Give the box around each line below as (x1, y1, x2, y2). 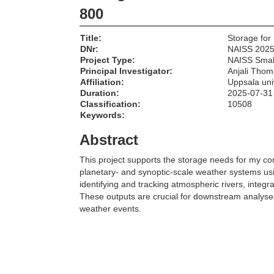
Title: (80, 33, 102, 43)
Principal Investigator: (80, 66, 172, 76)
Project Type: (80, 55, 135, 65)
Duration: (80, 88, 119, 98)
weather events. (80, 204, 141, 214)
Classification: (80, 99, 141, 109)
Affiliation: (80, 77, 124, 87)
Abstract (80, 131, 138, 149)
